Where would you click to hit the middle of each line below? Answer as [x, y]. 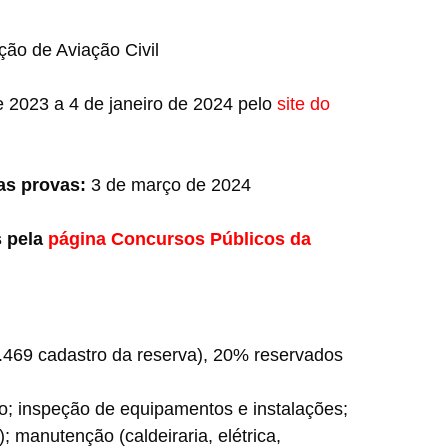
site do [303, 104]
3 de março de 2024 [168, 185]
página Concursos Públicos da [179, 239]
